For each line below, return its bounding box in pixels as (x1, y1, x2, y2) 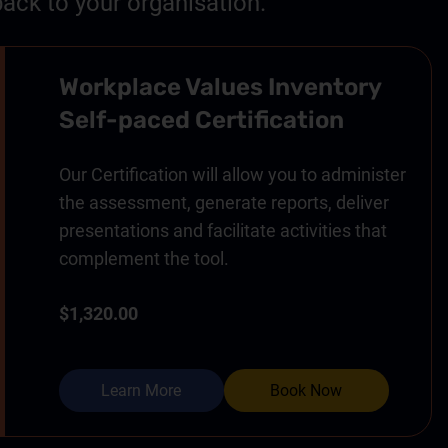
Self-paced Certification (58, 105, 344, 134)
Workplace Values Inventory (58, 72, 381, 101)
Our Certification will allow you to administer (58, 163, 406, 185)
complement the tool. (58, 247, 229, 269)
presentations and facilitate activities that (58, 219, 387, 241)
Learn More (101, 380, 181, 400)
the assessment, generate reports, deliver (58, 191, 389, 213)
